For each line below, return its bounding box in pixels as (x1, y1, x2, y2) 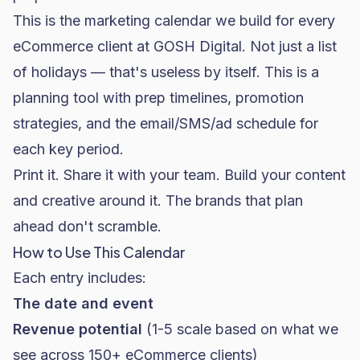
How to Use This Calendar (13, 243, 186, 261)
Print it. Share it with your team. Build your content (13, 166, 346, 183)
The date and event (13, 295, 153, 312)
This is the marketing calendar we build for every (13, 12, 335, 29)
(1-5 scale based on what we (142, 321, 338, 337)
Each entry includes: (13, 269, 146, 286)
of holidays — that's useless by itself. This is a (13, 63, 319, 80)
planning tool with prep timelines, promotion (13, 89, 304, 106)
